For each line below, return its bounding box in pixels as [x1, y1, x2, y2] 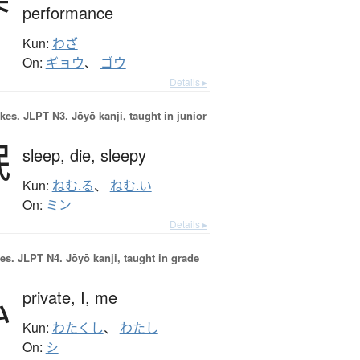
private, [22, 285, 80, 309]
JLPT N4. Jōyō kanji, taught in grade [14, 250, 199, 266]
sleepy [100, 143, 146, 167]
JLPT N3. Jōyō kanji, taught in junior [19, 108, 207, 124]
